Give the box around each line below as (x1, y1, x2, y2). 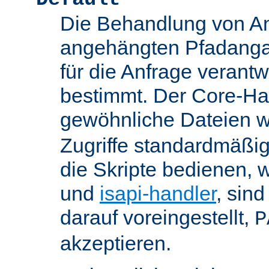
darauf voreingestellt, (60, 206, 255, 229)
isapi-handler (100, 182, 216, 205)
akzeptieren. (60, 232, 171, 255)
